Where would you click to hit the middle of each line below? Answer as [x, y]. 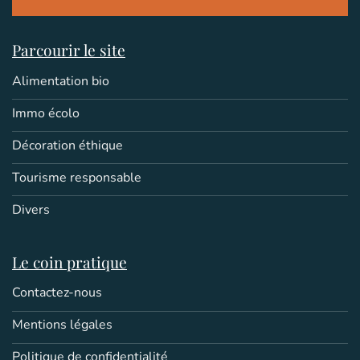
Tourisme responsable [77, 177]
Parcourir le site [69, 50]
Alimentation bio [61, 81]
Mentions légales [62, 325]
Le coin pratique [70, 262]
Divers [31, 209]
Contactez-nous [57, 293]
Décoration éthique [67, 145]
